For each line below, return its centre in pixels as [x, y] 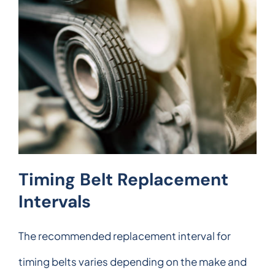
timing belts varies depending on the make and [133, 261]
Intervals [55, 201]
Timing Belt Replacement [123, 179]
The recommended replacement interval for [125, 235]
